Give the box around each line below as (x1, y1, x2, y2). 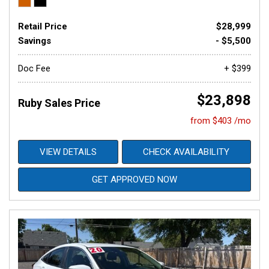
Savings (18, 35, 51, 46)
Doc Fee (18, 63, 50, 74)
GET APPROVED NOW (92, 174, 177, 185)
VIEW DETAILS (39, 147, 97, 157)
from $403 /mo (190, 115, 251, 126)
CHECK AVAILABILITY (143, 147, 230, 157)
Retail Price (18, 21, 67, 32)
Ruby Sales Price (18, 97, 100, 109)
